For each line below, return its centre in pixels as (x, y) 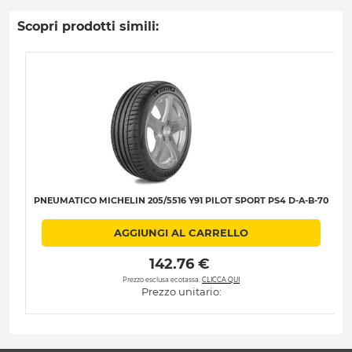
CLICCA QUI (221, 279)
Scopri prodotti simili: (88, 27)
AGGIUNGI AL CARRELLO (181, 233)
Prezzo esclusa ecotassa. (162, 279)
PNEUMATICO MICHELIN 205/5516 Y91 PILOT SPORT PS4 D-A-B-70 (181, 201)
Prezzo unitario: (181, 291)
